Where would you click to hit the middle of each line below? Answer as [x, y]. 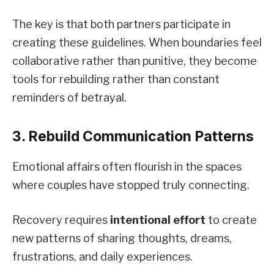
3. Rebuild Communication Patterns [133, 137]
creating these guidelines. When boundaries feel [137, 42]
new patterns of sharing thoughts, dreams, [122, 239]
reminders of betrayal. [69, 97]
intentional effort [158, 220]
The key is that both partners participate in [121, 24]
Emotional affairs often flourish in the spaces [127, 166]
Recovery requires [61, 220]
